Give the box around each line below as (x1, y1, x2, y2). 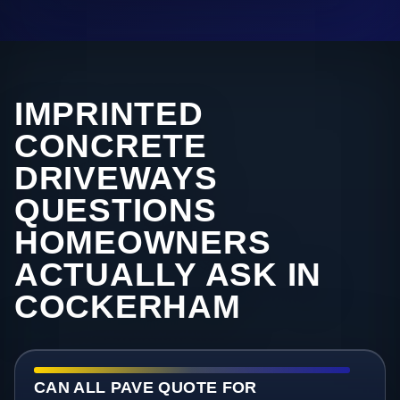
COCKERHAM (14, 288, 241, 326)
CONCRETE (14, 128, 207, 165)
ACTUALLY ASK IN (14, 256, 322, 294)
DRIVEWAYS (14, 160, 218, 197)
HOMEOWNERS (14, 224, 271, 262)
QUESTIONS (14, 192, 217, 229)
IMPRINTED (14, 96, 204, 133)
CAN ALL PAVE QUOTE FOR (33, 379, 257, 397)
